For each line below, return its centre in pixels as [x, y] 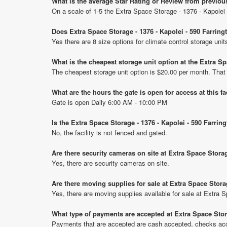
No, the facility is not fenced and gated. [109, 132]
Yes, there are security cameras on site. [110, 163]
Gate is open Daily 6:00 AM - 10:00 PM [109, 102]
